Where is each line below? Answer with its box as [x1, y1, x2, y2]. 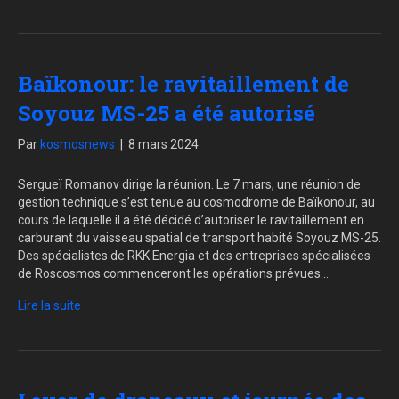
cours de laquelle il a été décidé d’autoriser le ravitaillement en [18, 213, 364, 228]
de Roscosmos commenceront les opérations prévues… [18, 266, 329, 281]
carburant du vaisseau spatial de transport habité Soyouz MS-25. [18, 231, 381, 246]
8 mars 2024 [128, 137, 199, 152]
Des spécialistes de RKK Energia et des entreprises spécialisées [18, 248, 370, 264]
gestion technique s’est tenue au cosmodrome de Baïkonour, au [18, 195, 375, 210]
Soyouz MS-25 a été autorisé [18, 99, 315, 128]
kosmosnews [40, 137, 115, 152]
